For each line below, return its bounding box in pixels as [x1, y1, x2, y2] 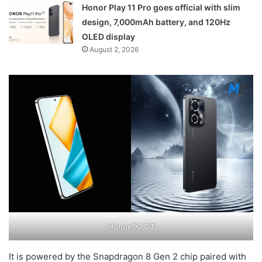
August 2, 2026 [89, 44, 139, 54]
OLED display [82, 31, 136, 42]
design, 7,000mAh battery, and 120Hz [82, 16, 231, 27]
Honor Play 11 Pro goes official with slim [82, 2, 241, 12]
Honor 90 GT [107, 221, 155, 231]
